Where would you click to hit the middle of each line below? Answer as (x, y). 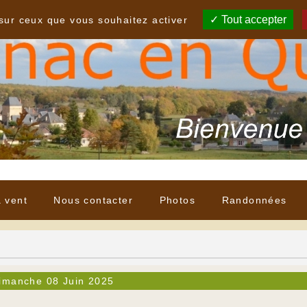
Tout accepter (253, 20)
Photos (177, 200)
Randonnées (254, 200)
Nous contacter (94, 200)
